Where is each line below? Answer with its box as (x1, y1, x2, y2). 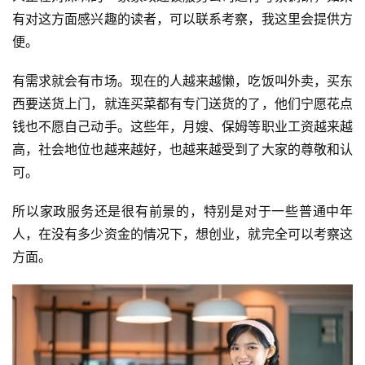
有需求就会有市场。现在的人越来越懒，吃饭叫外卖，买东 (12, 72, 353, 89)
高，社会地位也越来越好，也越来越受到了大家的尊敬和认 (12, 140, 353, 157)
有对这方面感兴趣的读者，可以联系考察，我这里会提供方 (12, 10, 353, 27)
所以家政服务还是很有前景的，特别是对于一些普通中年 (12, 202, 353, 219)
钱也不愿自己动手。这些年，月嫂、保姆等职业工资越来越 (12, 117, 353, 134)
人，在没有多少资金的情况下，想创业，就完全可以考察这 (12, 225, 353, 242)
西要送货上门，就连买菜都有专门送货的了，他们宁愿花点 (12, 95, 353, 112)
